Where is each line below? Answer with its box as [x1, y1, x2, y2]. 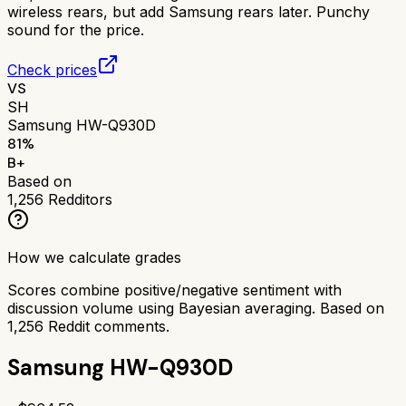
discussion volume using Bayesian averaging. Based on [7, 298, 384, 317]
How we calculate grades [7, 247, 181, 266]
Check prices [7, 60, 97, 79]
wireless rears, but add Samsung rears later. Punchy [7, 2, 370, 21]
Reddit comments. [43, 316, 169, 335]
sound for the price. [7, 20, 144, 39]
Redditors [43, 189, 112, 208]
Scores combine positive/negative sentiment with [7, 280, 342, 299]
